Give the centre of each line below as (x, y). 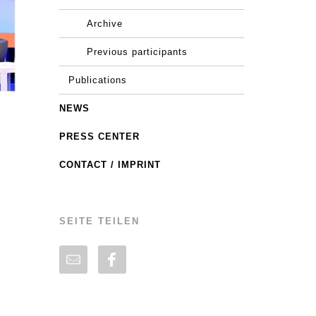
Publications (97, 80)
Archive (104, 24)
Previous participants (137, 52)
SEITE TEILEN (99, 221)
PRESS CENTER (99, 136)
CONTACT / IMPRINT (110, 165)
